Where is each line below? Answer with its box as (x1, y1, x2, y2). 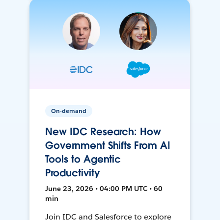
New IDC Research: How (45, 125, 161, 138)
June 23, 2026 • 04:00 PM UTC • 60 (45, 184, 163, 193)
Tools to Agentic (45, 153, 121, 166)
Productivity (45, 166, 100, 180)
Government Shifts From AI (45, 139, 170, 152)
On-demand (51, 107, 87, 115)
